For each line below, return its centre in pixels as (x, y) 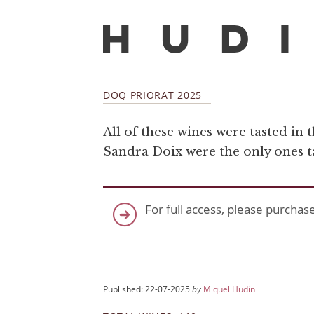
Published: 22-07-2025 (148, 289)
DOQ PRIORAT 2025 (152, 95)
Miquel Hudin (229, 289)
